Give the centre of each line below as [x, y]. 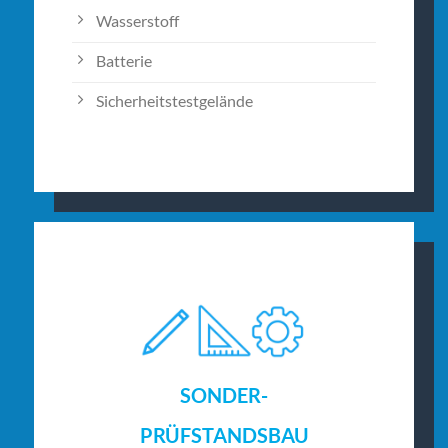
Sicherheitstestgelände [174, 101]
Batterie [123, 61]
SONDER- [224, 395]
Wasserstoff [137, 21]
